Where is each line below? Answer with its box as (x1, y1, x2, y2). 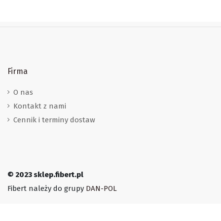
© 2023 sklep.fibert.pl (7, 170, 83, 180)
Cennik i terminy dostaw (13, 115, 95, 125)
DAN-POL (86, 184, 117, 193)
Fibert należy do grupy (7, 184, 86, 193)
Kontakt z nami (13, 102, 66, 111)
